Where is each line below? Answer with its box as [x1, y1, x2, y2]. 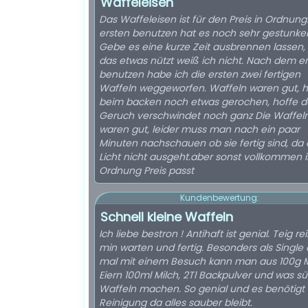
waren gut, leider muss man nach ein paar [99, 122, 300, 136]
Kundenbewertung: [179, 192, 259, 203]
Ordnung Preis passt [99, 164, 194, 177]
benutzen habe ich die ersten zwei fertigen [99, 67, 300, 81]
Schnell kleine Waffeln [100, 208, 233, 225]
